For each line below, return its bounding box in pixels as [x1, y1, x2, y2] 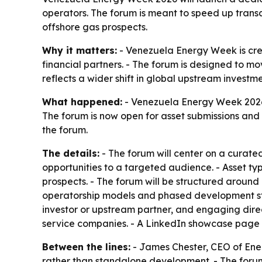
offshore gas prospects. [42, 21, 147, 33]
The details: [42, 147, 99, 160]
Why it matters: [42, 44, 117, 57]
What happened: [42, 96, 122, 108]
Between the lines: [42, 241, 130, 253]
